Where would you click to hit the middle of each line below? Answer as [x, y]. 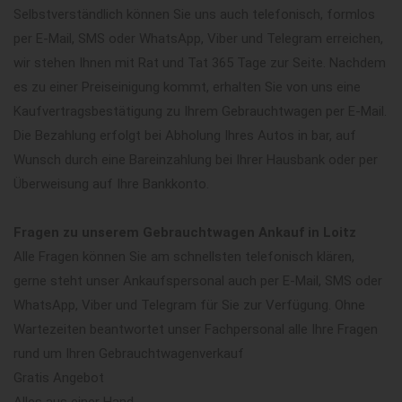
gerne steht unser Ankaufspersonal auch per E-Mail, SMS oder [198, 280]
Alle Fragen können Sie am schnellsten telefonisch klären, [184, 256]
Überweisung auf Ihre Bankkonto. [111, 184]
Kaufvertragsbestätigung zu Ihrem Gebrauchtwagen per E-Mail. [200, 111]
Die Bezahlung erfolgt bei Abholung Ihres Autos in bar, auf [185, 135]
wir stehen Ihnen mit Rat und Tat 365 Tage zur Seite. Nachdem [200, 62]
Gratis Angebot [59, 377]
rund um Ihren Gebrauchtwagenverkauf [129, 353]
